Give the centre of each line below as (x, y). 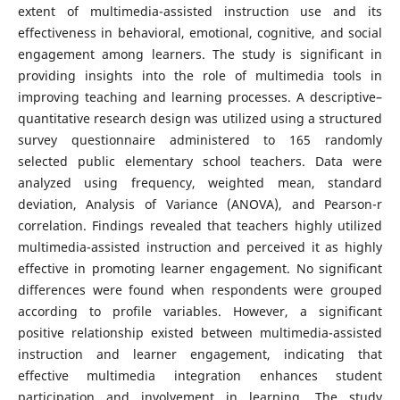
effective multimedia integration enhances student (200, 375)
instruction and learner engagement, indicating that (200, 354)
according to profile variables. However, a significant (200, 311)
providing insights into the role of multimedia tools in (200, 75)
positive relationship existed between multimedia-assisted (200, 333)
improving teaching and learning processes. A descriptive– (200, 97)
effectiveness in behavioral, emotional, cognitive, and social (200, 33)
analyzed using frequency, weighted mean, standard (200, 183)
